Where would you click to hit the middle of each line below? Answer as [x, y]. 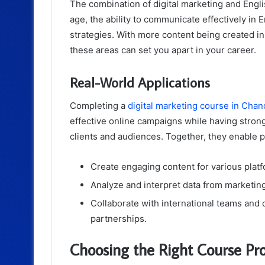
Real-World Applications [140, 82]
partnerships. [119, 219]
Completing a [99, 106]
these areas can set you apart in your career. [163, 50]
